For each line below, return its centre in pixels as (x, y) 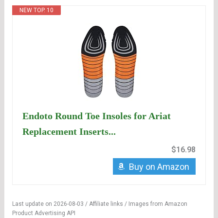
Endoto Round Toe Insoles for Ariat (97, 116)
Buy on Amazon (159, 167)
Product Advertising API (44, 213)
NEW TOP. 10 (37, 10)
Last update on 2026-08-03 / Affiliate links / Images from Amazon (100, 204)
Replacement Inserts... (69, 132)
